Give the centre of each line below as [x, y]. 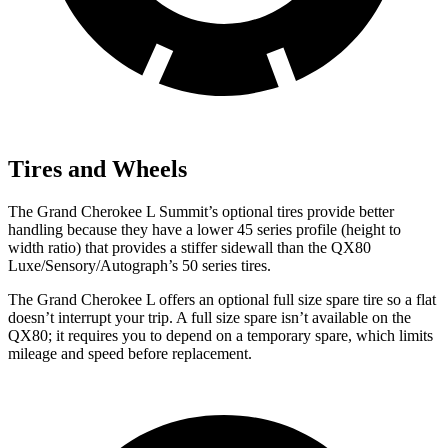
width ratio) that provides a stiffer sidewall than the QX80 [189, 247]
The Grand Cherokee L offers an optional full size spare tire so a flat [222, 299]
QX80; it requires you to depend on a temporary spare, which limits [220, 335]
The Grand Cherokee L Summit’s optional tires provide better [201, 211]
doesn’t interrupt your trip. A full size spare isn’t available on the [209, 317]
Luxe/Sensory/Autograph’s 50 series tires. [139, 265]
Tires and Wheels [97, 168]
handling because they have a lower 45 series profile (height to [204, 229]
